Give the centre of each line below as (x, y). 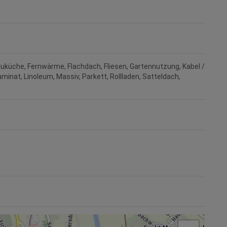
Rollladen (125, 77)
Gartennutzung (155, 67)
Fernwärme (46, 67)
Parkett (94, 77)
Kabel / (194, 67)
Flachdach (84, 67)
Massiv (68, 77)
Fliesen (115, 67)
